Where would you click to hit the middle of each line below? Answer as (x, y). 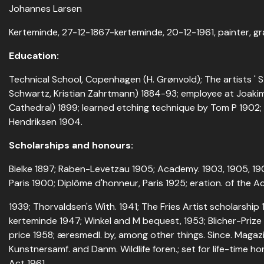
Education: (34, 56)
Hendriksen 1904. (46, 122)
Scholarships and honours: (71, 145)
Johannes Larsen (45, 9)
